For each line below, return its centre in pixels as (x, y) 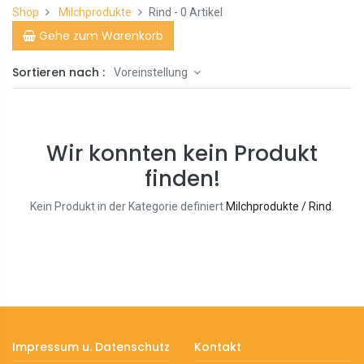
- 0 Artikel (197, 13)
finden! (182, 179)
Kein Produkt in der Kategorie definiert (128, 207)
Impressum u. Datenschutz (91, 347)
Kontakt (218, 347)
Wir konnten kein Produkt (182, 154)
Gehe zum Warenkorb (101, 36)
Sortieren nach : (58, 73)
